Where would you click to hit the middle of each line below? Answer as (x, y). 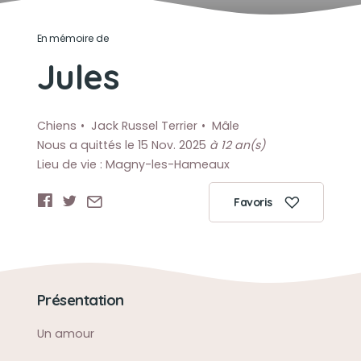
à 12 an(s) (237, 145)
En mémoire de (73, 38)
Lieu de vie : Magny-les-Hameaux (133, 164)
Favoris (253, 202)
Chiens (56, 126)
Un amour (65, 334)
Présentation (80, 300)
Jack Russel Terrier (144, 126)
